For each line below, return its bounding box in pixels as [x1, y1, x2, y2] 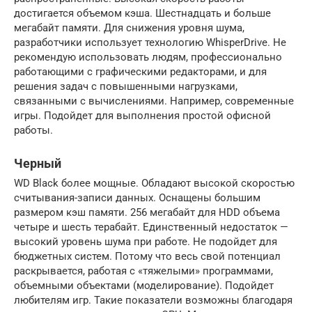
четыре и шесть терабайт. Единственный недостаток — [14, 220, 288, 233]
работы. [14, 123, 53, 136]
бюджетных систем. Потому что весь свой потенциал [14, 249, 281, 263]
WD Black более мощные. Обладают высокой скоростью [14, 176, 295, 189]
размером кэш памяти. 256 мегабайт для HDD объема [14, 205, 280, 219]
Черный [14, 155, 61, 171]
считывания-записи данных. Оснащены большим [14, 191, 260, 204]
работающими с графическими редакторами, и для [14, 65, 267, 78]
